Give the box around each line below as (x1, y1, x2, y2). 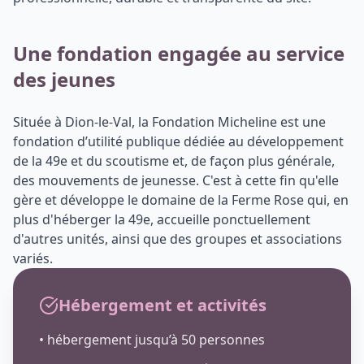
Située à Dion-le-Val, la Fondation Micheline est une (13, 113, 326, 132)
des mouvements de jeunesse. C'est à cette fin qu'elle (13, 171, 339, 190)
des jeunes (13, 66, 115, 93)
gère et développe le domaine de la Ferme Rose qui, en (13, 191, 349, 210)
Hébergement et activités (58, 294, 266, 317)
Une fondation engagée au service (13, 40, 344, 67)
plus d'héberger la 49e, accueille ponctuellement (13, 210, 310, 229)
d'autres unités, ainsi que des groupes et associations (13, 230, 342, 249)
